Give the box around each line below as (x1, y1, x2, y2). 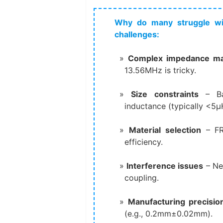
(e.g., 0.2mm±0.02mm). (124, 208, 213, 219)
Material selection (128, 124, 201, 135)
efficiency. (124, 136, 163, 147)
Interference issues (126, 160, 204, 171)
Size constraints (131, 89, 199, 99)
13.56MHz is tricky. (124, 65, 196, 75)
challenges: (114, 29, 159, 39)
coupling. (124, 172, 159, 183)
